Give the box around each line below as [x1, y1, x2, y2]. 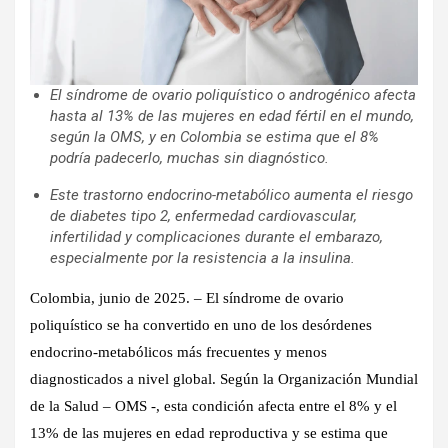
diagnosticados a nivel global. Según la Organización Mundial [30, 371, 418, 388]
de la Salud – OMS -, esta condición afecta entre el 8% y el [30, 398, 397, 415]
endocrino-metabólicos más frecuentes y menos [30, 344, 327, 361]
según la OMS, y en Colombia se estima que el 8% [50, 128, 379, 147]
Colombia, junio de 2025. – [30, 290, 202, 307]
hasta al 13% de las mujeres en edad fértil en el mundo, [50, 107, 414, 126]
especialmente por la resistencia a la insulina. [50, 249, 355, 268]
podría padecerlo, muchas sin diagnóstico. [50, 149, 329, 168]
